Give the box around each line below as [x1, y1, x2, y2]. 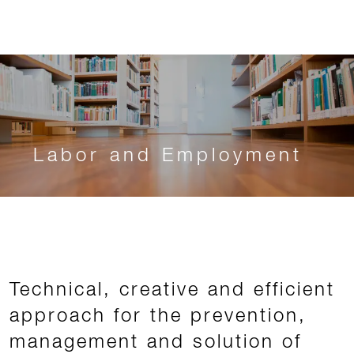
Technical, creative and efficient [9, 277, 335, 299]
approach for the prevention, [9, 303, 307, 326]
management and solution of [9, 330, 302, 352]
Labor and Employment [33, 143, 303, 165]
